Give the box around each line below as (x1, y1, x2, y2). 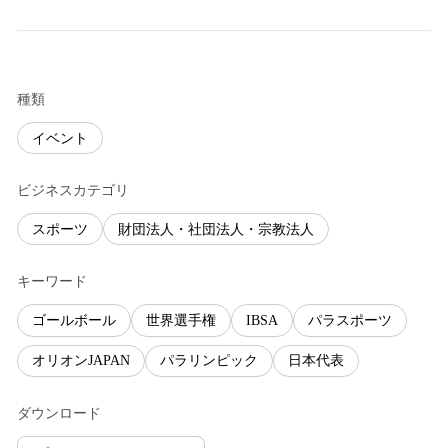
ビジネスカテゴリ (17, 183, 129, 199)
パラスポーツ (308, 312, 392, 328)
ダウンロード (17, 405, 101, 421)
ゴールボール (32, 312, 116, 328)
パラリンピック (160, 353, 258, 369)
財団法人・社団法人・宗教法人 (118, 221, 314, 237)
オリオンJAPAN (32, 353, 130, 369)
